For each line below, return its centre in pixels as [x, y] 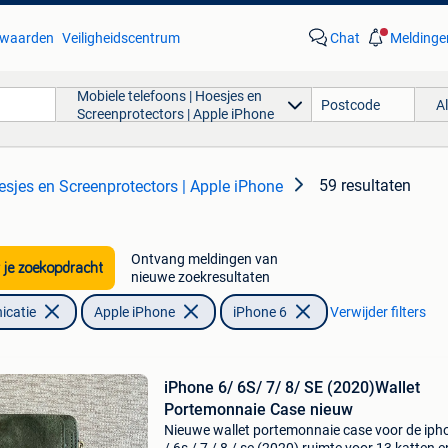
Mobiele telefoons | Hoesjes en [169, 95]
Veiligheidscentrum [120, 38]
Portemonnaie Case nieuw [258, 409]
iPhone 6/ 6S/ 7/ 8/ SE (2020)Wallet [291, 387]
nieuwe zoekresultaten [200, 277]
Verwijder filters [377, 312]
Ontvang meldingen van [204, 259]
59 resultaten [365, 185]
